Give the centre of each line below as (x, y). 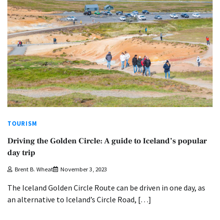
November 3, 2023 (84, 169)
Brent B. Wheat (34, 169)
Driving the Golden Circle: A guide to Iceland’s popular (107, 141)
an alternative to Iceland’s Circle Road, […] (79, 200)
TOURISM (22, 123)
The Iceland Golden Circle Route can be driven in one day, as (106, 188)
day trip (21, 152)
